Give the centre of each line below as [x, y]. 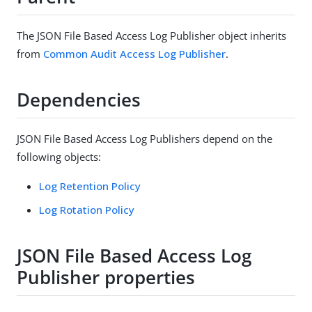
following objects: [59, 156]
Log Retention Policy [90, 186]
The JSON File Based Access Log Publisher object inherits [151, 35]
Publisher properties [106, 278]
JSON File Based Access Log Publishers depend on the [145, 138]
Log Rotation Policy [87, 209]
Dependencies [79, 100]
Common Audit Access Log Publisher [134, 53]
